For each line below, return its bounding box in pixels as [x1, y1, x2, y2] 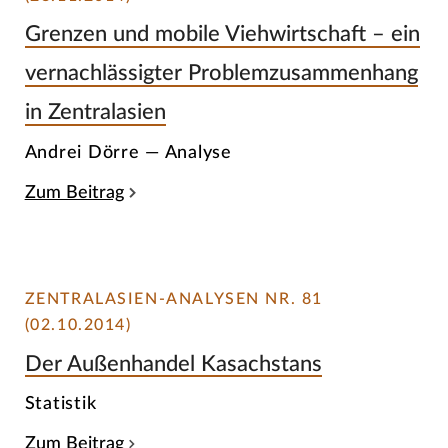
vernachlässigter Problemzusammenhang [24, 62, 418, 85]
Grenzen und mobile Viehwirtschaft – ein [24, 23, 420, 46]
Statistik [24, 394, 97, 414]
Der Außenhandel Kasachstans [24, 352, 322, 375]
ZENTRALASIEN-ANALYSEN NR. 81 [24, 291, 323, 308]
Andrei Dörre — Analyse [24, 142, 232, 162]
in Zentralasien [24, 101, 166, 124]
